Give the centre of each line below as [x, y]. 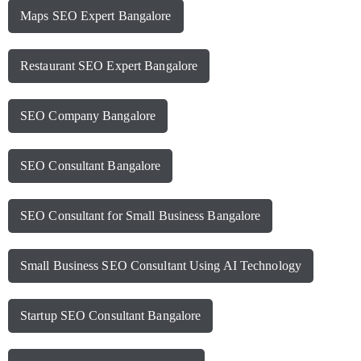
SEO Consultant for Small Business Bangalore [141, 216]
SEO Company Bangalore [88, 116]
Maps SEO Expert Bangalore [96, 16]
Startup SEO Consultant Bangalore [111, 316]
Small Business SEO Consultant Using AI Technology [161, 266]
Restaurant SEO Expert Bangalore [109, 66]
